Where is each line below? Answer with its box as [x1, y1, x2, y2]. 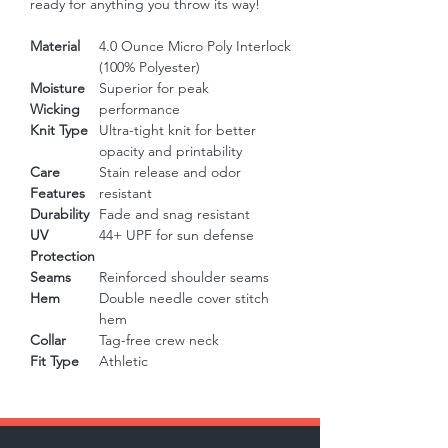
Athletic [99, 352, 148, 371]
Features [30, 184, 85, 203]
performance [99, 100, 180, 119]
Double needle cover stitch [99, 289, 269, 308]
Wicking [30, 100, 80, 119]
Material [30, 37, 80, 56]
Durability [30, 205, 89, 224]
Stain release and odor [99, 163, 241, 182]
